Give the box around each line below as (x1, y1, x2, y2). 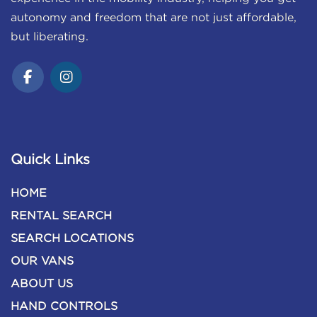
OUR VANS (11, 256, 74, 267)
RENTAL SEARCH (11, 211, 112, 222)
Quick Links (11, 154, 90, 167)
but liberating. (11, 32, 91, 43)
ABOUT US (11, 279, 73, 290)
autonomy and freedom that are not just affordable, (11, 13, 296, 24)
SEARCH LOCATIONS (11, 234, 134, 245)
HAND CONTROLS (11, 301, 117, 313)
